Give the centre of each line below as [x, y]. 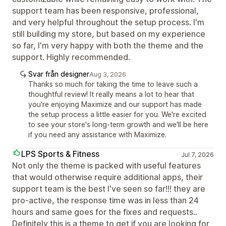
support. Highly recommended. [71, 57]
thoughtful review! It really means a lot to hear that [111, 94]
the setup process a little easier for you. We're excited [117, 114]
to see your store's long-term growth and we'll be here [118, 124]
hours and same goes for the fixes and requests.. [105, 212]
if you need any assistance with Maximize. [97, 134]
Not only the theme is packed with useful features [106, 165]
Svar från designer [59, 74]
